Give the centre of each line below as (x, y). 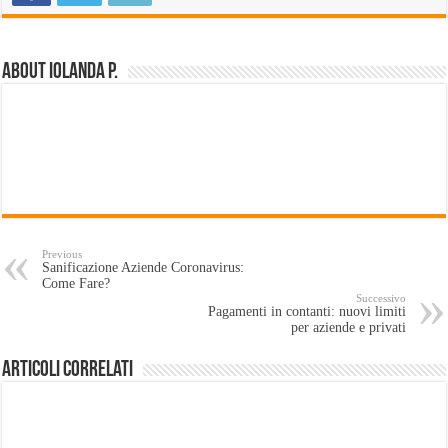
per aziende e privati (348, 328)
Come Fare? (76, 284)
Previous (62, 254)
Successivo (380, 298)
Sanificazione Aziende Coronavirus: (143, 268)
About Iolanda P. (60, 73)
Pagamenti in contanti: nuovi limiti (306, 312)
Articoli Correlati (68, 371)
